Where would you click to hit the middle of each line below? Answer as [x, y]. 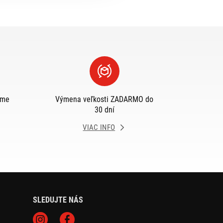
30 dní [104, 110]
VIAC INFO [99, 127]
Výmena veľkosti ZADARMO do [104, 99]
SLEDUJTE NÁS [58, 200]
